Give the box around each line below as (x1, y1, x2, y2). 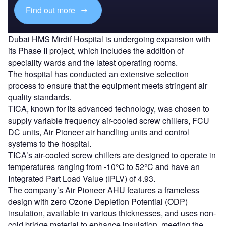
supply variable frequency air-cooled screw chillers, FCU (8, 114, 209, 126)
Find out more (26, 4, 78, 16)
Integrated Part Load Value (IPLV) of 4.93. (8, 172, 155, 184)
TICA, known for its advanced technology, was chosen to (8, 102, 209, 115)
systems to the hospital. (8, 137, 91, 149)
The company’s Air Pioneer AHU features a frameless (8, 184, 199, 196)
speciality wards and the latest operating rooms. (8, 56, 178, 68)
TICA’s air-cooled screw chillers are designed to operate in (8, 149, 216, 161)
